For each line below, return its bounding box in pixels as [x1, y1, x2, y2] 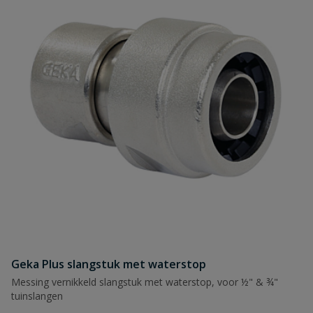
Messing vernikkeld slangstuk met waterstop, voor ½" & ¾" [11, 275, 278, 289]
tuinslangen [11, 289, 63, 303]
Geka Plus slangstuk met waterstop [11, 256, 206, 272]
